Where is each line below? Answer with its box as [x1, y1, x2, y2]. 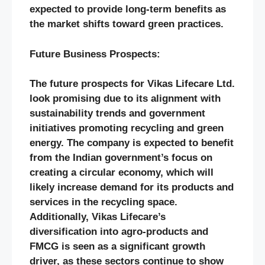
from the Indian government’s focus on [30, 152, 212, 164]
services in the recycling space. [30, 196, 177, 208]
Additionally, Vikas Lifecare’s [30, 211, 166, 223]
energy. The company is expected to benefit [30, 137, 234, 149]
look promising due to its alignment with [30, 93, 221, 105]
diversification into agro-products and [30, 226, 208, 238]
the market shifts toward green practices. [30, 18, 224, 30]
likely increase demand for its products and [30, 182, 234, 193]
